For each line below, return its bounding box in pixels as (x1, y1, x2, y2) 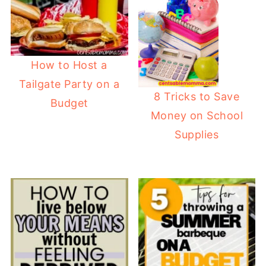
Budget (50, 97, 88, 110)
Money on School (150, 109, 243, 122)
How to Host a (31, 59, 107, 72)
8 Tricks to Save (154, 90, 240, 103)
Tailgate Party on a (18, 78, 120, 91)
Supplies (175, 128, 219, 141)
